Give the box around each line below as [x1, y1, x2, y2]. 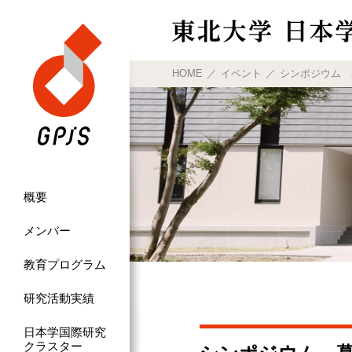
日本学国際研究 [24, 324, 106, 339]
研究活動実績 [24, 291, 94, 305]
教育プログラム [24, 257, 106, 271]
